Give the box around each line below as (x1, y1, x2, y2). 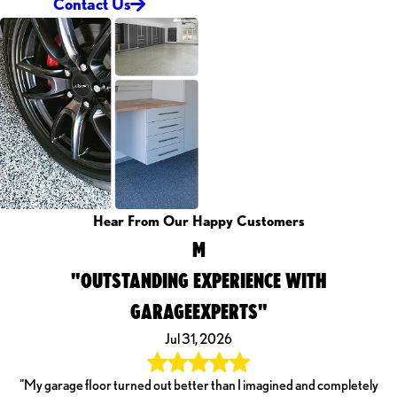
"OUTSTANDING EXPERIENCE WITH (70, 268, 327, 293)
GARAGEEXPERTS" (129, 299, 268, 324)
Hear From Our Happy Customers (92, 213, 305, 230)
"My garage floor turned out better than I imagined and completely (19, 376, 378, 393)
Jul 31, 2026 (165, 331, 232, 348)
